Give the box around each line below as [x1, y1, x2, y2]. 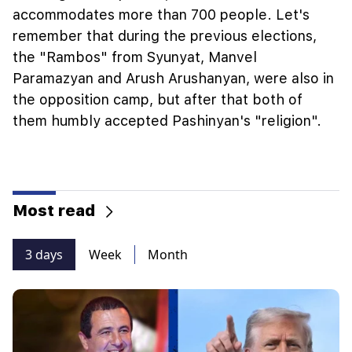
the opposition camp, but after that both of [13, 90, 302, 108]
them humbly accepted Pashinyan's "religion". [13, 112, 321, 129]
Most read [13, 201, 95, 220]
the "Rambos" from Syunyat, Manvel [13, 48, 257, 65]
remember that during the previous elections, [13, 27, 317, 44]
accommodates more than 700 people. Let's [13, 5, 310, 23]
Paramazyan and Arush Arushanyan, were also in [13, 69, 334, 86]
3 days [25, 246, 63, 264]
